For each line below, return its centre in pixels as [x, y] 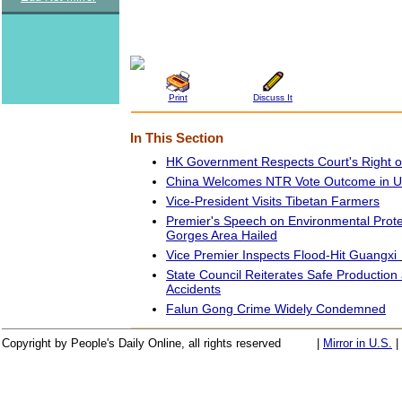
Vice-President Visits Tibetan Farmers [273, 201]
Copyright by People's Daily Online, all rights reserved [141, 343]
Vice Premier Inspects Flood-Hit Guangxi [283, 254]
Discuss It [273, 97]
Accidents [193, 288]
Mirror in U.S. [358, 343]
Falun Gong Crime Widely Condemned [276, 308]
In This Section [177, 138]
